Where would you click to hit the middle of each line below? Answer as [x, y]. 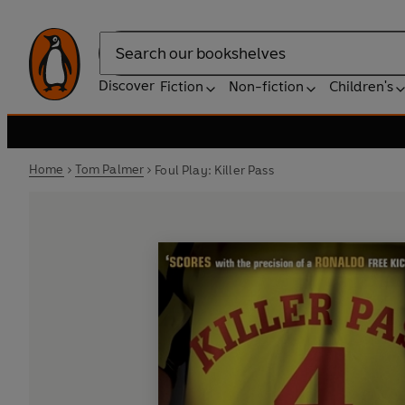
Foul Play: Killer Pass [214, 170]
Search [121, 62]
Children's [361, 86]
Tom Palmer [109, 170]
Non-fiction [266, 86]
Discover [127, 85]
